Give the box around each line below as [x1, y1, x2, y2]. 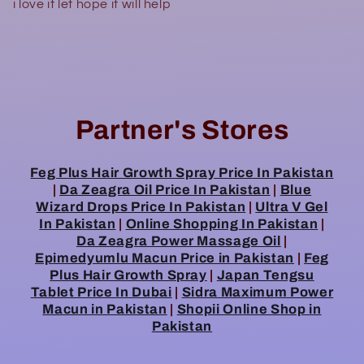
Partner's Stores [75, 115, 289, 145]
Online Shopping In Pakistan [125, 217, 318, 232]
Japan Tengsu [216, 268, 314, 283]
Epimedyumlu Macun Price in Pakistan [34, 251, 295, 266]
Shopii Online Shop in [176, 302, 322, 317]
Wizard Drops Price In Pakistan [36, 200, 246, 214]
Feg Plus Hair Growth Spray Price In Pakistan [30, 166, 334, 180]
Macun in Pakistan [42, 302, 167, 317]
